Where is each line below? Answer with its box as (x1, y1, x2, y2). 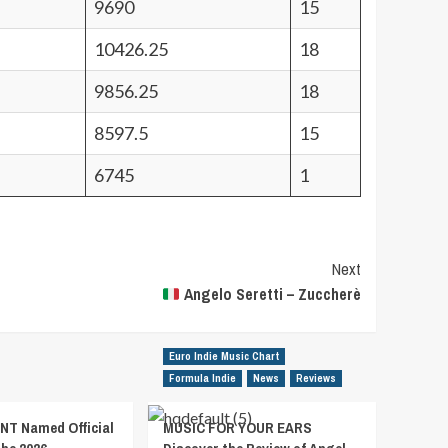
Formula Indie (169, 371, 236, 386)
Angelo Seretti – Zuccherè (180, 283, 361, 306)
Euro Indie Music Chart (169, 349, 279, 364)
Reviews (296, 371, 336, 386)
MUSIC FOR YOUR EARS (163, 417, 312, 439)
